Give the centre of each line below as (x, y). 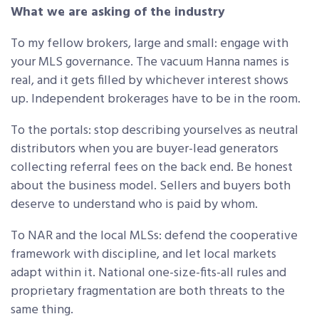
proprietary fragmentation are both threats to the (148, 292)
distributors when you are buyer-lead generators (145, 150)
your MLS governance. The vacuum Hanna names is (150, 63)
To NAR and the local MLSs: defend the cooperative (154, 236)
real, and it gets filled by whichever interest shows (150, 81)
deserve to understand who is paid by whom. (134, 205)
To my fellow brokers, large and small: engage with (150, 44)
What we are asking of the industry (118, 13)
